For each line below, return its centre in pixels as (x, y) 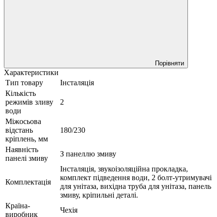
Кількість (21, 93)
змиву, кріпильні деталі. (99, 195)
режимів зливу (29, 102)
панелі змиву (27, 158)
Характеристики (31, 72)
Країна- (18, 205)
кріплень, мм (27, 139)
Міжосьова (23, 121)
